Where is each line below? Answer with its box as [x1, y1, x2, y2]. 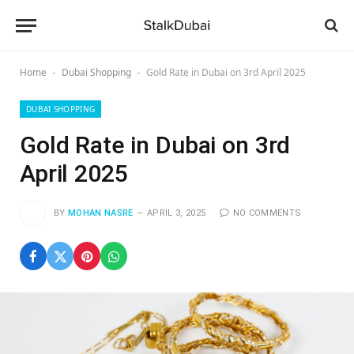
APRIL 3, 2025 [147, 207, 206, 218]
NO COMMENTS [232, 207, 302, 218]
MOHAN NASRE [68, 207, 134, 218]
